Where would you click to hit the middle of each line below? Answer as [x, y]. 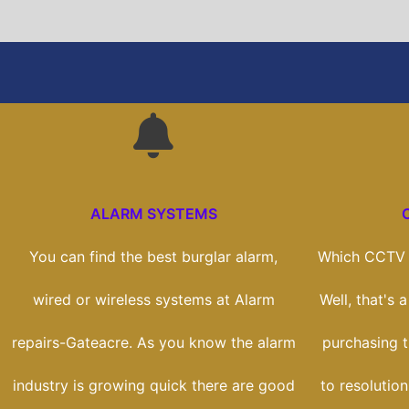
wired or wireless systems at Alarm [153, 300]
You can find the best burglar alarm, [153, 257]
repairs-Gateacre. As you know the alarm [153, 343]
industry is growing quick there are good [153, 386]
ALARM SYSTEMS [153, 214]
